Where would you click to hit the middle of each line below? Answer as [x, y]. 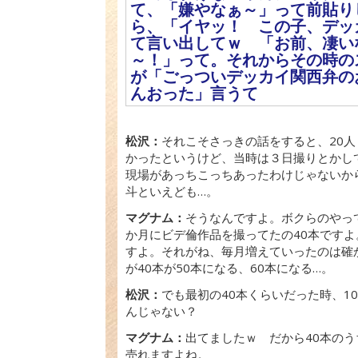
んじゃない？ [161, 311]
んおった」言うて [194, 93]
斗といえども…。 [172, 191]
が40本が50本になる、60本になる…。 [229, 268]
